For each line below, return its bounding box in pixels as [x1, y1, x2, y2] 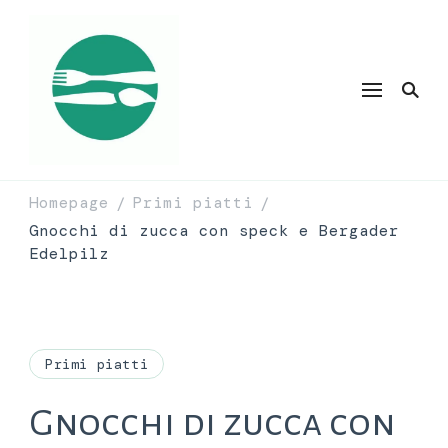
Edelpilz [29, 243, 109, 264]
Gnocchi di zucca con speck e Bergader [29, 220, 399, 241]
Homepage [29, 192, 109, 214]
